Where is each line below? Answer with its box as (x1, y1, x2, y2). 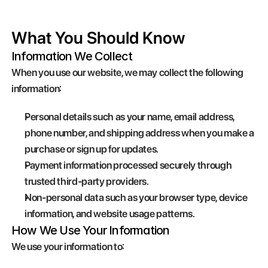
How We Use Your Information (11, 223, 170, 237)
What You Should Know (11, 28, 185, 48)
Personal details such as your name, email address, (25, 111, 235, 123)
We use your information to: (11, 240, 124, 252)
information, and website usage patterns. (25, 208, 195, 220)
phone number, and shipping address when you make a (25, 127, 255, 139)
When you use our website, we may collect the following (11, 66, 243, 78)
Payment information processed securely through (25, 159, 232, 171)
